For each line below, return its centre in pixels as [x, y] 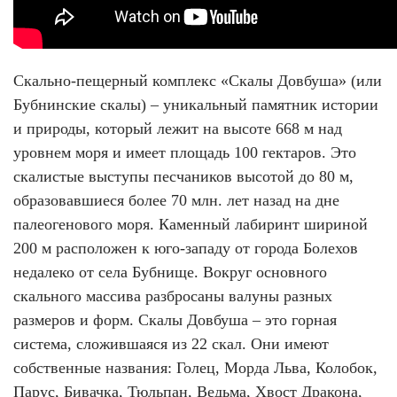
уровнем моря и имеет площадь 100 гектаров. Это [185, 153]
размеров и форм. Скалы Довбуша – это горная [175, 320]
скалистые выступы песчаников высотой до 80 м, [183, 177]
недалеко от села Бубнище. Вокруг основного [170, 272]
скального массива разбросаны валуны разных [173, 296]
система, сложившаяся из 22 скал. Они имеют [171, 344]
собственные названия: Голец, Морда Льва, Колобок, [195, 368]
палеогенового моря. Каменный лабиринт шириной [191, 225]
